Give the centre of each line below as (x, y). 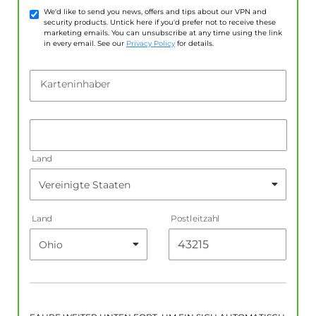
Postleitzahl (195, 219)
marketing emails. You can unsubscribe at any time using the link (163, 33)
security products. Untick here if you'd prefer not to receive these (160, 23)
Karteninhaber (75, 84)
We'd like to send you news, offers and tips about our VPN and (155, 12)
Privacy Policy (151, 44)
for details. (194, 44)
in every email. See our (85, 44)
